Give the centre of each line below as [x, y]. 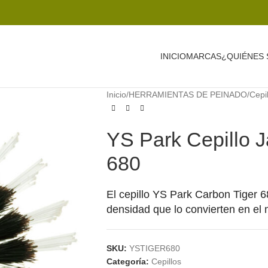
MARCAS [204, 56]
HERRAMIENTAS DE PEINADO [188, 95]
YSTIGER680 [154, 248]
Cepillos [166, 261]
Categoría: [127, 261]
